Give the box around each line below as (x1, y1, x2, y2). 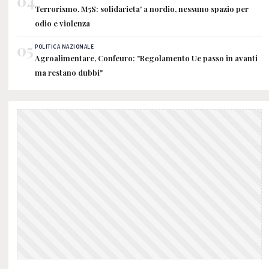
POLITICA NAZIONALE (35, 43, 94, 51)
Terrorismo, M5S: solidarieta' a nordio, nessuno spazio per (35, 4, 249, 14)
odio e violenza (35, 18, 90, 28)
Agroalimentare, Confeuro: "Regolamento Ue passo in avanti (35, 53, 258, 63)
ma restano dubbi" (35, 67, 103, 77)
